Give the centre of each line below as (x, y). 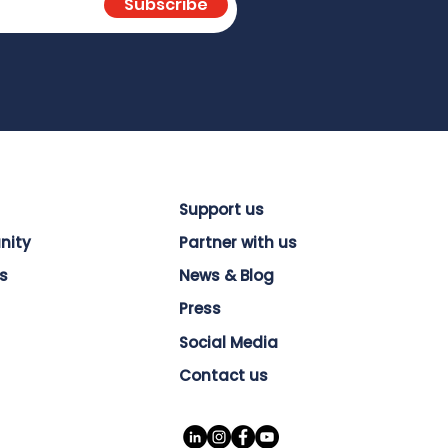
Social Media (228, 343)
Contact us (223, 376)
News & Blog (226, 276)
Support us (221, 210)
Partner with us (237, 243)
